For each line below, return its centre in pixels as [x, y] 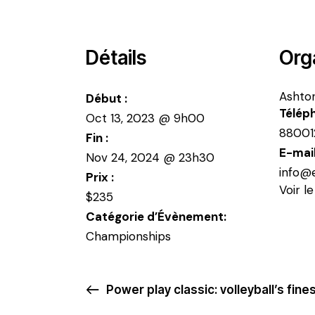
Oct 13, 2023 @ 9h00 [145, 118]
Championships [128, 237]
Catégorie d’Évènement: [156, 217]
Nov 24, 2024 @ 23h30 [150, 158]
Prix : [100, 178]
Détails [116, 58]
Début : [107, 99]
